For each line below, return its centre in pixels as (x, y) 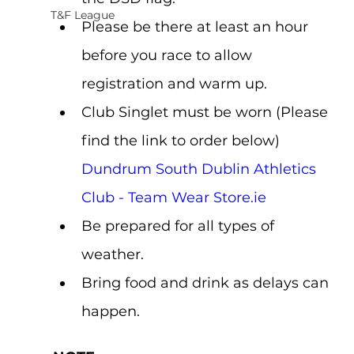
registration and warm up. (174, 83)
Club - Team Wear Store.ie (173, 197)
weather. (112, 254)
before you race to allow (168, 55)
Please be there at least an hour (196, 26)
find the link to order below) (182, 140)
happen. (110, 311)
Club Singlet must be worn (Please (206, 112)
